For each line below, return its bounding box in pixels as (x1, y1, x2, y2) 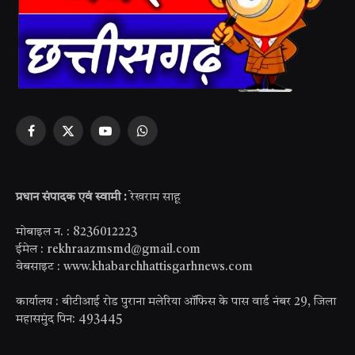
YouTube (104, 132, 150, 143)
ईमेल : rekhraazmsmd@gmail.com (16, 243, 200, 256)
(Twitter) (67, 148, 114, 159)
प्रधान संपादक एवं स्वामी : (16, 191, 127, 204)
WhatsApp (141, 132, 195, 143)
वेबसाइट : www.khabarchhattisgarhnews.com (16, 261, 253, 273)
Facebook (29, 132, 80, 143)
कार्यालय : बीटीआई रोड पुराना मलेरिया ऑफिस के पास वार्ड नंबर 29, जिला (16, 296, 336, 308)
